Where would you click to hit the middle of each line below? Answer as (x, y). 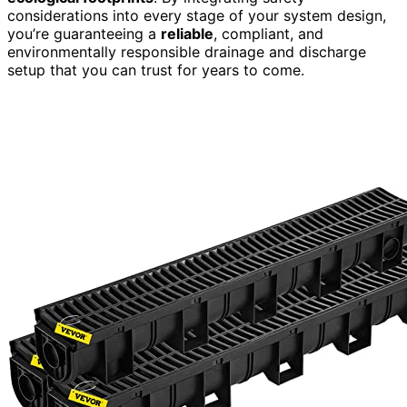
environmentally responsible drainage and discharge (187, 52)
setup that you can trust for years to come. (156, 70)
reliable (187, 34)
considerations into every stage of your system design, (197, 16)
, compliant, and (268, 34)
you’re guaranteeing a (84, 34)
